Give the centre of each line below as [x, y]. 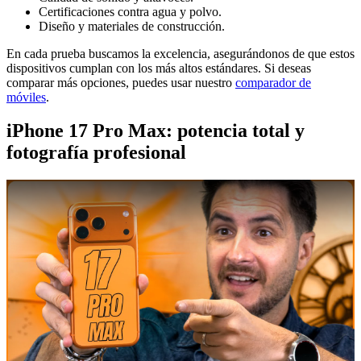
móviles [26, 97]
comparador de [273, 82]
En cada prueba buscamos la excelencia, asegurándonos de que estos [180, 53]
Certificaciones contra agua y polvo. [130, 11]
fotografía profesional [96, 153]
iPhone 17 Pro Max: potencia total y [156, 131]
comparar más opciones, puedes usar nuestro [121, 82]
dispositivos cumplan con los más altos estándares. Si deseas [159, 68]
